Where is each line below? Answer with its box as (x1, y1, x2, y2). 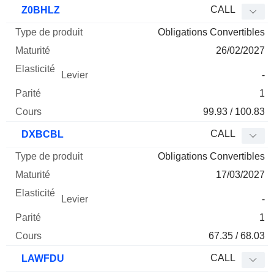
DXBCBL (19, 129, 64, 140)
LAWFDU (19, 253, 64, 264)
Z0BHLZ (19, 5, 60, 16)
